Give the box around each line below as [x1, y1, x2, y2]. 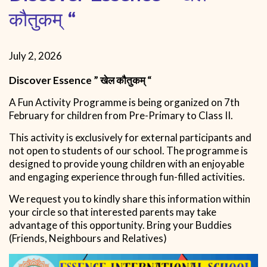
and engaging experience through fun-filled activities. [9, 170, 245, 183]
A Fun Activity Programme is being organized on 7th [9, 96, 240, 108]
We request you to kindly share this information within [9, 193, 250, 205]
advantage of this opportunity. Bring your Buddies [9, 219, 232, 231]
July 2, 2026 [9, 49, 62, 62]
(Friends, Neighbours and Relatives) [9, 232, 167, 244]
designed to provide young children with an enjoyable [9, 157, 244, 170]
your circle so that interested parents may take [9, 206, 216, 218]
